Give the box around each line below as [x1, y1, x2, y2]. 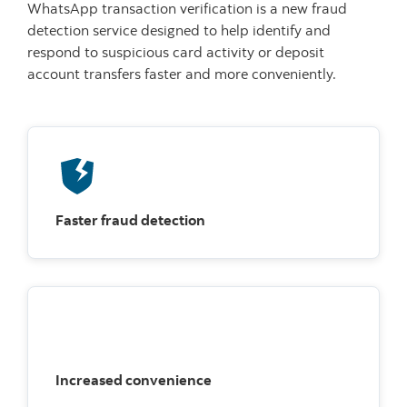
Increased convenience [55, 370, 212, 389]
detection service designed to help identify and [27, 20, 331, 39]
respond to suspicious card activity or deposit [27, 42, 324, 61]
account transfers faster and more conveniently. [27, 64, 336, 83]
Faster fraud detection [55, 210, 205, 229]
